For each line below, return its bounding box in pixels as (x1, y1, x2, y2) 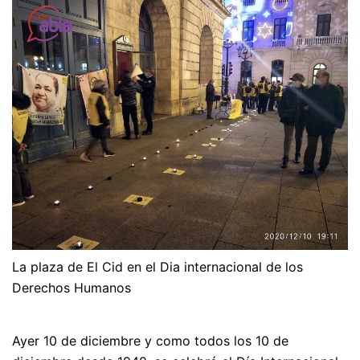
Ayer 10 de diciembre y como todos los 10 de (12, 333, 288, 349)
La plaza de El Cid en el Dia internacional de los (12, 259, 303, 275)
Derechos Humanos (12, 280, 131, 296)
